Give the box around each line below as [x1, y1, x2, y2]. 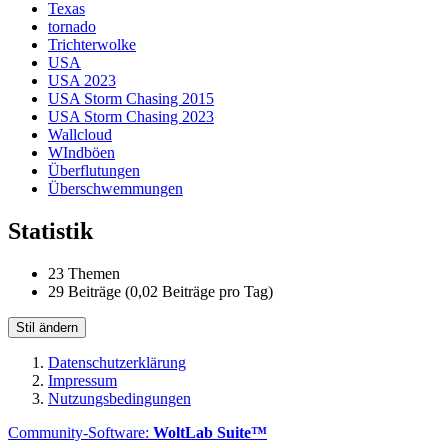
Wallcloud [48, 125, 112, 143]
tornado [48, 17, 96, 35]
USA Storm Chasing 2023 [48, 107, 214, 125]
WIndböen [48, 143, 115, 161]
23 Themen [48, 264, 120, 282]
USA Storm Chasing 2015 [48, 89, 214, 107]
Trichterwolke [48, 35, 136, 53]
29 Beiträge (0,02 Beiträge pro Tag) [48, 282, 273, 300]
